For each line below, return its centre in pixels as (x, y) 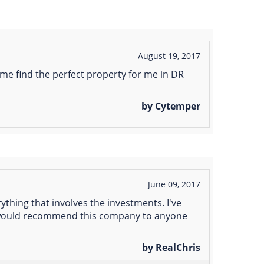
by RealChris (171, 248)
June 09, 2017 (174, 184)
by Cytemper (171, 106)
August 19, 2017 (169, 56)
